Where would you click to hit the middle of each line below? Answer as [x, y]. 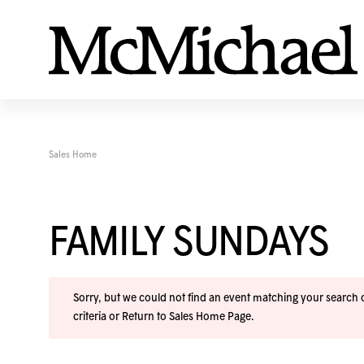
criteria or [97, 317]
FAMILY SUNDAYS [189, 244]
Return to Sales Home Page [186, 317]
